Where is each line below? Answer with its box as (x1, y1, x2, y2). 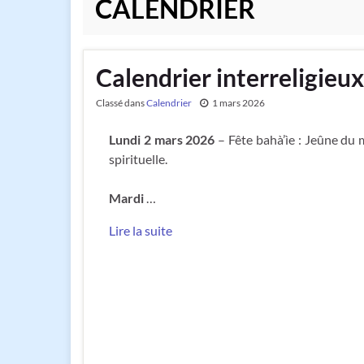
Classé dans (96, 96, 146, 109)
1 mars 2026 (212, 96, 265, 109)
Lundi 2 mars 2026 (109, 131, 215, 147)
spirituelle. (109, 150, 167, 167)
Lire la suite (109, 222, 172, 238)
